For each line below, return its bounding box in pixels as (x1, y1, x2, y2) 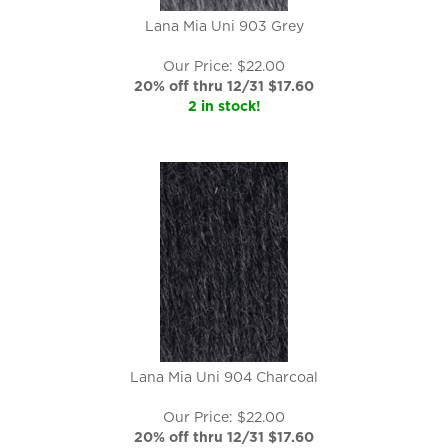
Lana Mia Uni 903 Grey (144, 18, 304, 34)
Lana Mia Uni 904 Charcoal (130, 369, 318, 385)
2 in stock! (187, 98, 261, 114)
